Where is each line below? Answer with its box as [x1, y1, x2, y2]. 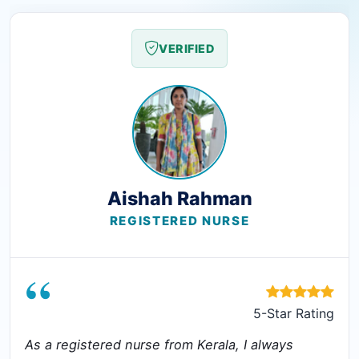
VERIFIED [159, 41, 215, 55]
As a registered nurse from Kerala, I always [25, 337, 294, 353]
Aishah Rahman [107, 187, 252, 210]
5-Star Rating [252, 305, 334, 322]
